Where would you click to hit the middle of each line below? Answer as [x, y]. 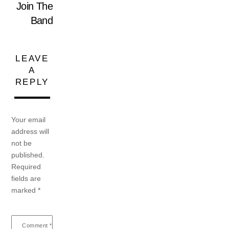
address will [30, 132]
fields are [26, 179]
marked [25, 190]
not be [22, 143]
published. [28, 155]
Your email [29, 120]
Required [26, 167]
